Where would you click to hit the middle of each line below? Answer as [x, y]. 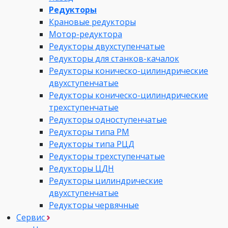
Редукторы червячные [94, 205]
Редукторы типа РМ [89, 132]
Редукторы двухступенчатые [107, 46]
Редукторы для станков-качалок [114, 58]
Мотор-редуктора [85, 34]
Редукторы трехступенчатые [107, 156]
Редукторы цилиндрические [106, 180]
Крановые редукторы [92, 22]
